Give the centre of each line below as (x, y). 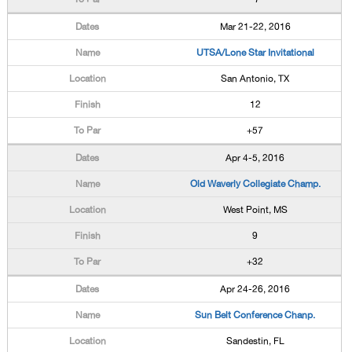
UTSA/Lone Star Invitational (255, 53)
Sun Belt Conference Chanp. (255, 315)
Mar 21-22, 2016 (255, 27)
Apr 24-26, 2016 (255, 289)
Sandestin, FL (255, 341)
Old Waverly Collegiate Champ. (255, 184)
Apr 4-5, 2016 (255, 158)
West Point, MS (255, 210)
